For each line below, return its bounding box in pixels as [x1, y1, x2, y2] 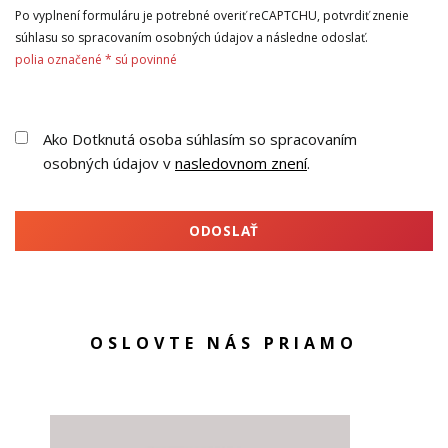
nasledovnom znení [175, 153, 307, 173]
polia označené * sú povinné [15, 51, 177, 68]
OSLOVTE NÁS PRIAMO [90, 332, 358, 354]
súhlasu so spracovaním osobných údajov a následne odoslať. [15, 29, 371, 46]
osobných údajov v [43, 153, 175, 173]
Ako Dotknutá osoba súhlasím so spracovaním [43, 129, 357, 149]
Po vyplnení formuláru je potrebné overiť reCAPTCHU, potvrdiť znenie [15, 7, 409, 24]
